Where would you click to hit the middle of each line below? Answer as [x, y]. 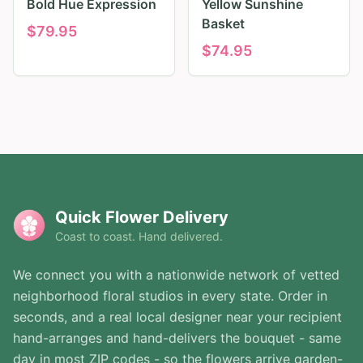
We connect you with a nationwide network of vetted [176, 275]
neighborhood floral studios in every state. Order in [170, 296]
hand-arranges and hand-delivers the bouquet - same [177, 338]
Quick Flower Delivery [142, 218]
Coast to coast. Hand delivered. [139, 237]
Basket [223, 24]
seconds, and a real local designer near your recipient [177, 317]
